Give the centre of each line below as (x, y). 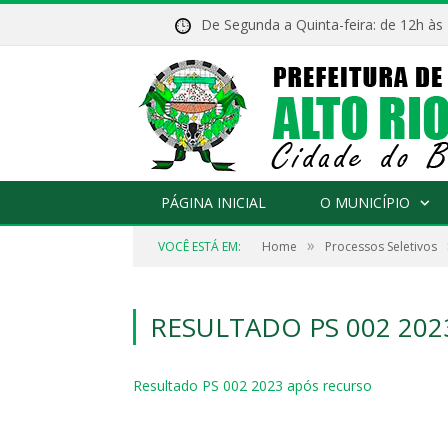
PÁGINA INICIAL (213, 202)
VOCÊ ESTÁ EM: (199, 246)
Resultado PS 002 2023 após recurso (252, 385)
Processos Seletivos (381, 246)
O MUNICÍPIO (365, 202)
